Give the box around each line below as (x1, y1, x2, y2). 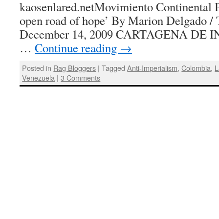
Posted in (22, 62, 52, 73)
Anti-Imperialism (127, 62, 178, 73)
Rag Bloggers (53, 62, 96, 73)
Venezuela (22, 72, 55, 83)
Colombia (181, 62, 211, 73)
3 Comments (61, 72, 101, 83)
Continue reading (35, 39, 120, 56)
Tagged (102, 62, 126, 73)
